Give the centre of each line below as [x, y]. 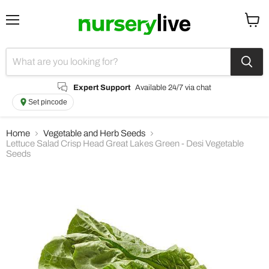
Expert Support [102, 87]
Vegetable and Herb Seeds [94, 134]
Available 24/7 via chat [173, 87]
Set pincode [48, 102]
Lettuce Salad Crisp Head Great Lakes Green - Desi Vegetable [125, 144]
